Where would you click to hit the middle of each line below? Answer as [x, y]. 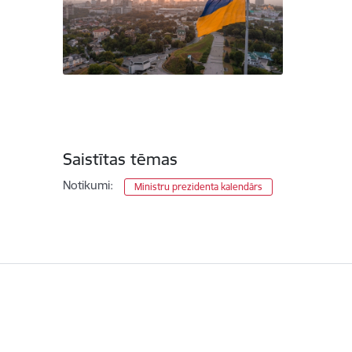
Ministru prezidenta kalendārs [198, 187]
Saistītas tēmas [120, 159]
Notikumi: [88, 185]
